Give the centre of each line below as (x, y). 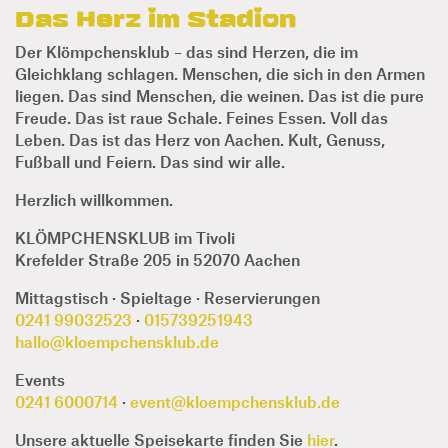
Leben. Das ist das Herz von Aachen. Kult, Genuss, (200, 139)
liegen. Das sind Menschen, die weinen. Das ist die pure (219, 95)
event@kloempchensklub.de (235, 401)
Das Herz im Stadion (155, 19)
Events (40, 379)
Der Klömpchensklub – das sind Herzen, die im (186, 51)
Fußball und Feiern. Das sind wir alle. (150, 161)
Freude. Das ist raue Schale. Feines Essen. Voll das (201, 117)
